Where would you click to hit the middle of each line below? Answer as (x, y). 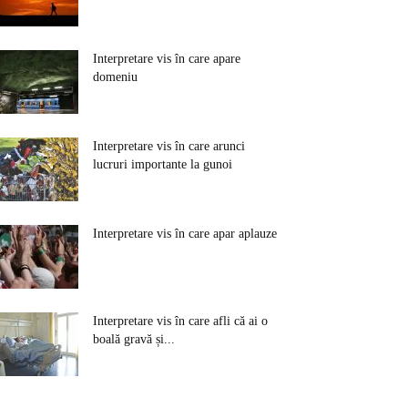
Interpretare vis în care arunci (169, 146)
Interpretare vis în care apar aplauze (185, 234)
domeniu (115, 77)
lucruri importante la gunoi (163, 164)
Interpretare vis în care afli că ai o (180, 321)
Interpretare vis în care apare (167, 59)
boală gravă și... (134, 339)
